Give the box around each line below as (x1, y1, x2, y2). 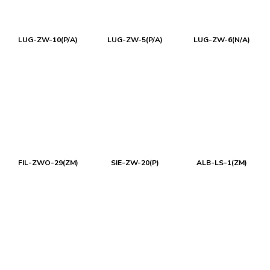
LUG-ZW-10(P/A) (18, 35, 78, 45)
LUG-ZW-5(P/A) (107, 35, 163, 45)
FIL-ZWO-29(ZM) (17, 158, 78, 168)
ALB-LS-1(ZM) (196, 158, 247, 168)
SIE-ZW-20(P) (110, 158, 159, 168)
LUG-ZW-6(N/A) (193, 35, 250, 45)
